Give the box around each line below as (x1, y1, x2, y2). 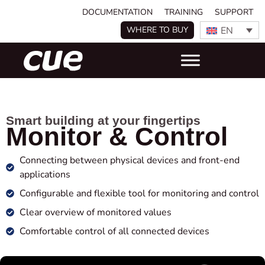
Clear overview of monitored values (19, 206, 172, 219)
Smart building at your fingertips (6, 114, 201, 127)
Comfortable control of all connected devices (19, 225, 209, 238)
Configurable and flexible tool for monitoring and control (19, 187, 259, 200)
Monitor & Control (6, 122, 228, 151)
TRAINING (164, 7, 203, 18)
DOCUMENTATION (82, 7, 153, 18)
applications (19, 168, 70, 181)
